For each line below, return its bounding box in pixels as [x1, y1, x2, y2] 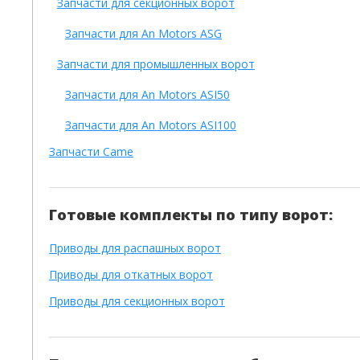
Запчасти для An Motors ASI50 [65, 87, 230, 102]
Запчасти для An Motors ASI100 [65, 117, 236, 133]
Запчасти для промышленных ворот [57, 56, 255, 72]
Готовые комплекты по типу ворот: [49, 205, 333, 224]
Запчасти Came [49, 144, 133, 159]
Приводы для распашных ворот [49, 240, 221, 256]
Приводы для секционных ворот [49, 293, 225, 309]
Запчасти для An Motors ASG [65, 26, 222, 41]
